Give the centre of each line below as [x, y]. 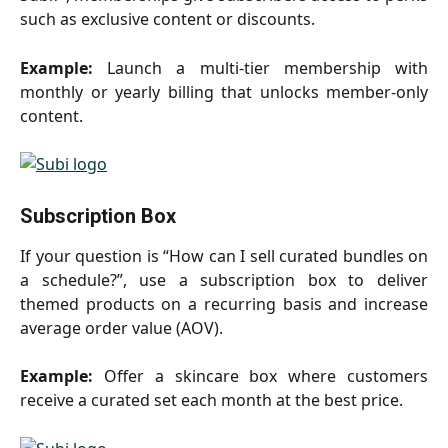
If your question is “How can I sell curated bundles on [224, 256]
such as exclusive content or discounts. [167, 19]
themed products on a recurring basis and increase [224, 304]
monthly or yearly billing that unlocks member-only [224, 91]
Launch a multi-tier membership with [260, 67]
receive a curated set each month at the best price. [211, 400]
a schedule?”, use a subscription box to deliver [224, 280]
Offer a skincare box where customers [260, 376]
